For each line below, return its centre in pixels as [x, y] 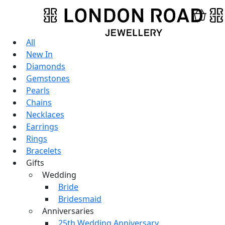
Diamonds [46, 67]
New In [39, 54]
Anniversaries [68, 211]
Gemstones [48, 79]
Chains [39, 103]
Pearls [38, 91]
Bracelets [44, 151]
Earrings [42, 127]
